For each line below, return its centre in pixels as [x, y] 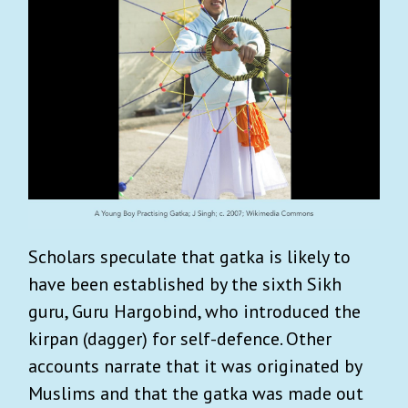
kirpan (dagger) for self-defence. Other [180, 339]
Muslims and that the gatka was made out [196, 394]
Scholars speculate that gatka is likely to [189, 257]
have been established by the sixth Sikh [185, 285]
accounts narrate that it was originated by [195, 367]
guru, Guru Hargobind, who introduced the [194, 312]
